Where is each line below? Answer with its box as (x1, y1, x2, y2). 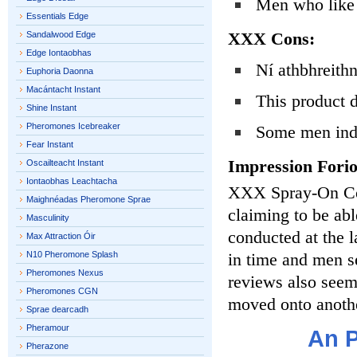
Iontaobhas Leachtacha (26, 176, 117, 186)
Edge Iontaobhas (26, 48, 92, 57)
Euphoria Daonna (26, 66, 93, 76)
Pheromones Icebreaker (26, 121, 120, 131)
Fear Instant (26, 139, 73, 149)
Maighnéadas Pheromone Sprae (26, 194, 151, 204)
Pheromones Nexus (26, 268, 104, 277)
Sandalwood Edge (26, 29, 96, 39)
